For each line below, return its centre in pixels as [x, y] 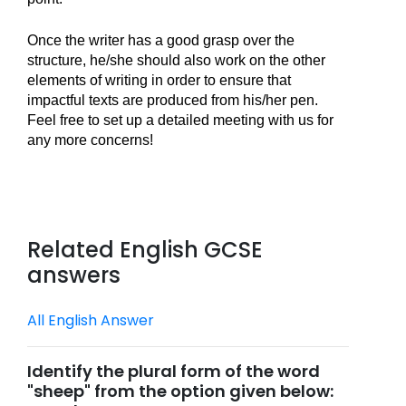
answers [74, 275]
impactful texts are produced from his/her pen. [173, 100]
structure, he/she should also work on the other [176, 60]
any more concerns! [90, 140]
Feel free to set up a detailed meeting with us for [180, 120]
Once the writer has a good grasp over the [161, 40]
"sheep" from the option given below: [180, 391]
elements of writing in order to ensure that [159, 80]
